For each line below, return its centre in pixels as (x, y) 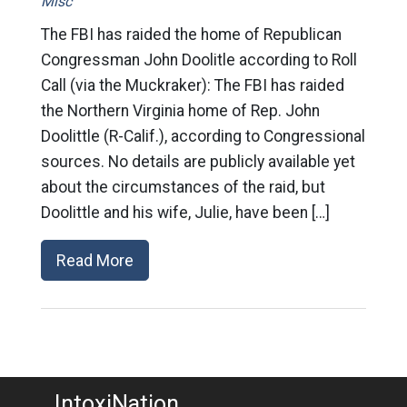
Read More (94, 260)
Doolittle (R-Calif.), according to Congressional (203, 136)
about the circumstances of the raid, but (183, 187)
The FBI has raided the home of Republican (191, 35)
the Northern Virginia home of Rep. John (180, 111)
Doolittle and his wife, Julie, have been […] (185, 213)
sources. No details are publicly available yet (198, 162)
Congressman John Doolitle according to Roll (199, 60)
